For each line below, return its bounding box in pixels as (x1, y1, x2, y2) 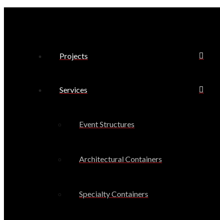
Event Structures (79, 119, 135, 129)
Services (59, 85, 87, 95)
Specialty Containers (79, 189, 148, 199)
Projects (59, 51, 88, 61)
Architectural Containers (79, 154, 162, 164)
